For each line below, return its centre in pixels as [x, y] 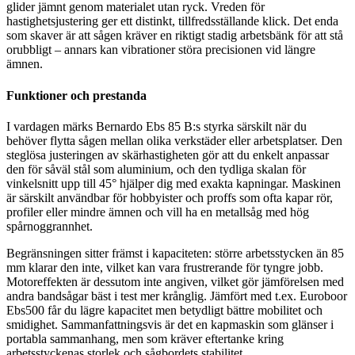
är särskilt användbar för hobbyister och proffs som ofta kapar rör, [170, 197]
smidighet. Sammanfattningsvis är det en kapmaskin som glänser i [170, 324]
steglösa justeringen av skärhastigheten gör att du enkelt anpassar [168, 155]
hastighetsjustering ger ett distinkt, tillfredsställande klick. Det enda [172, 21]
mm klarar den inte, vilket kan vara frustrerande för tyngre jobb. [165, 267]
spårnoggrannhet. [50, 226]
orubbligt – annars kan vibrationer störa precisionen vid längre [161, 50]
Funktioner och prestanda [76, 95]
